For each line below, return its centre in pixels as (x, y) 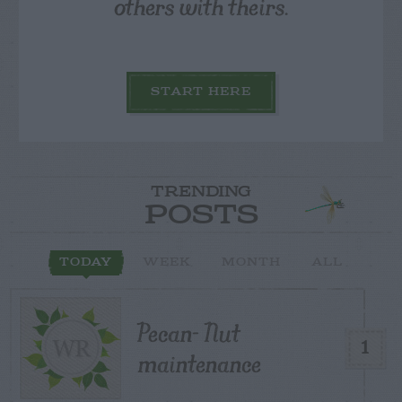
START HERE (201, 92)
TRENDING (201, 193)
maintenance (199, 363)
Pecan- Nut (188, 333)
